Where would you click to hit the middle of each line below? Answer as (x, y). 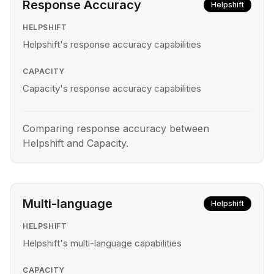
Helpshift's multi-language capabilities (102, 243)
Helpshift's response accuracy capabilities (112, 44)
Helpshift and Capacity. (76, 143)
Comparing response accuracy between (116, 128)
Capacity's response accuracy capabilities (112, 88)
